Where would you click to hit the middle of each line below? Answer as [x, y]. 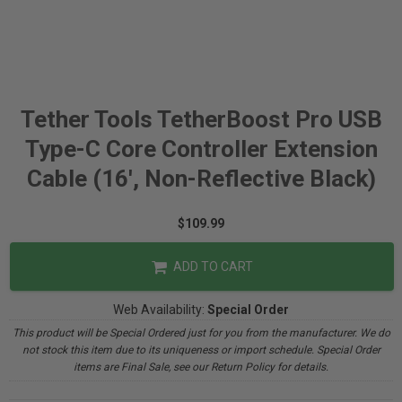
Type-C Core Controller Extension [201, 149]
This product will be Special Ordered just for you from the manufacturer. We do [201, 333]
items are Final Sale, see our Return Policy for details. [201, 367]
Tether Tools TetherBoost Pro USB [201, 119]
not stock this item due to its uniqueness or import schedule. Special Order [201, 350]
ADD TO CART [211, 267]
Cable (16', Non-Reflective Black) [201, 179]
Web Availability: [160, 310]
